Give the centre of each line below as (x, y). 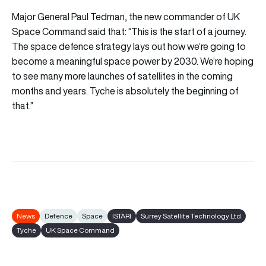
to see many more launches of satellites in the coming (122, 76)
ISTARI (122, 216)
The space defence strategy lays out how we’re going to (129, 46)
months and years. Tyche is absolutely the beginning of (125, 91)
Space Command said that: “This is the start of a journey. (129, 31)
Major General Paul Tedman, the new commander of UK (126, 16)
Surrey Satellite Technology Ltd (191, 216)
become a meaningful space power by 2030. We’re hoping (133, 61)
